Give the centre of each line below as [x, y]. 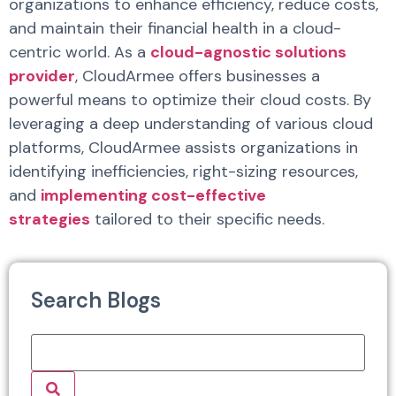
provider [42, 76]
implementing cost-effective [153, 196]
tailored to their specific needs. [207, 220]
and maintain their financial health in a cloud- [175, 29]
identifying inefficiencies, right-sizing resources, [183, 172]
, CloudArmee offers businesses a [198, 76]
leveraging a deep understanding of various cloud [191, 124]
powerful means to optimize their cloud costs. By [190, 100]
